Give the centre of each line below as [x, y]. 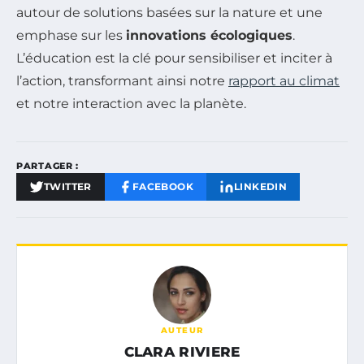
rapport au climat [284, 80]
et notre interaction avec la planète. [131, 103]
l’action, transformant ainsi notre [122, 80]
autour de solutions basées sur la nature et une [169, 12]
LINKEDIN [261, 186]
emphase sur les [71, 35]
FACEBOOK [163, 186]
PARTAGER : [48, 165]
